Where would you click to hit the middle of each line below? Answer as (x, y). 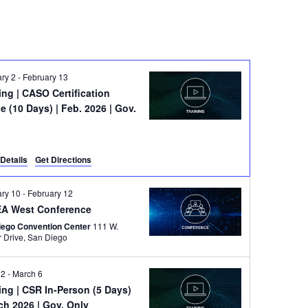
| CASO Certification (64, 93)
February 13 (46, 77)
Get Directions (64, 159)
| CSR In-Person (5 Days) (74, 289)
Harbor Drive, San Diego (48, 237)
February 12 (51, 193)
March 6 (28, 273)
